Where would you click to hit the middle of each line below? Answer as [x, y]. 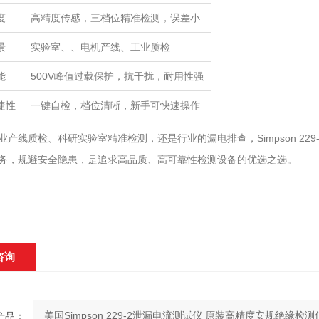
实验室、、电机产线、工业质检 [100, 47]
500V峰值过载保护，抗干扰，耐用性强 [117, 76]
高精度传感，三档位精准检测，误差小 [115, 18]
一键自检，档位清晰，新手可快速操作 [115, 105]
